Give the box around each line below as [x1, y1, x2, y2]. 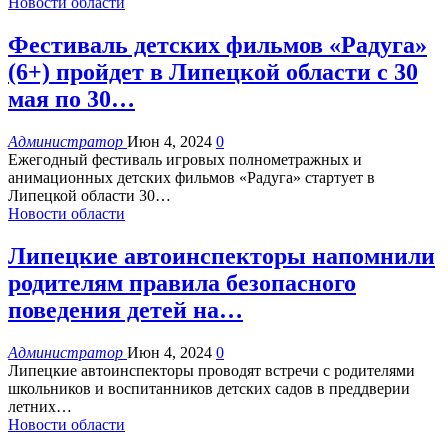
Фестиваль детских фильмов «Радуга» [8, 31, 427, 58]
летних [8, 397, 56, 415]
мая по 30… [8, 85, 135, 112]
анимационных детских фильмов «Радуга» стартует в [8, 168, 375, 186]
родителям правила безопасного [8, 269, 356, 296]
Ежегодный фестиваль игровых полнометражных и [8, 150, 362, 168]
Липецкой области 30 [8, 186, 155, 204]
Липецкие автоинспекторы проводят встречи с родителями [8, 361, 415, 379]
